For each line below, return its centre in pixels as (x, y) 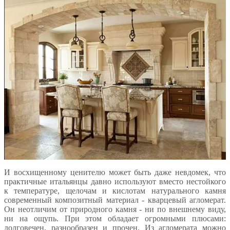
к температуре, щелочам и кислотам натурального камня (115, 190)
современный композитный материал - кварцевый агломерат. (115, 200)
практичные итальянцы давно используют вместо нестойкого (115, 181)
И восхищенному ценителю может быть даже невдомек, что (115, 172)
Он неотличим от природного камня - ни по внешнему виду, (115, 209)
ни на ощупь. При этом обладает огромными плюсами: (115, 218)
